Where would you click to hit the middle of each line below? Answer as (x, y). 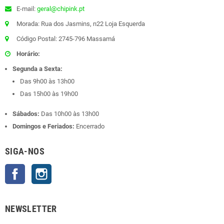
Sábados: (26, 114)
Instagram (66, 169)
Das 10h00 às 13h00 (69, 114)
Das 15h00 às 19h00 (49, 94)
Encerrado (89, 126)
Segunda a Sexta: (37, 69)
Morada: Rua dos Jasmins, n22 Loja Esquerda (80, 24)
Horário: (28, 54)
